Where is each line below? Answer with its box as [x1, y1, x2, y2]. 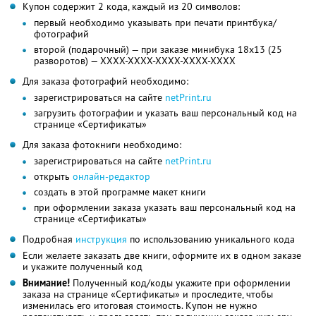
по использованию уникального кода [127, 233, 295, 246]
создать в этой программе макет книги [34, 186, 206, 199]
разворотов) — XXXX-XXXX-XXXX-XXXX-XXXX [34, 54, 236, 68]
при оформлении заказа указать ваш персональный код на [34, 201, 296, 214]
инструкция [75, 233, 127, 246]
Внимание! [23, 276, 70, 290]
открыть [34, 170, 73, 183]
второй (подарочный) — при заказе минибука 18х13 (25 [34, 43, 282, 56]
